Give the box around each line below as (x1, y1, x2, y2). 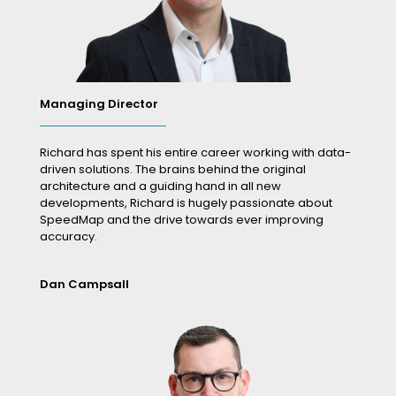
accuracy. (40, 228, 97, 246)
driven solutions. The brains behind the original (40, 161, 306, 179)
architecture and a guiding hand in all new (40, 178, 281, 195)
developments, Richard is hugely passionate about (40, 194, 332, 212)
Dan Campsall (40, 276, 129, 293)
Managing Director (40, 95, 158, 113)
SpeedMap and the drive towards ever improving (40, 211, 324, 229)
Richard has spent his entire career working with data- (40, 144, 351, 162)
